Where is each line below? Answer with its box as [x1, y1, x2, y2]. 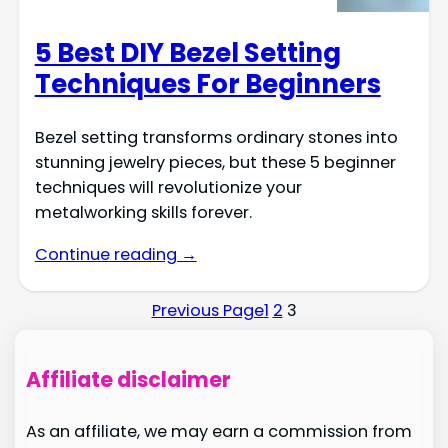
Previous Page [151, 298, 264, 322]
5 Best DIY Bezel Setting [34, 34, 341, 71]
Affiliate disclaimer [25, 364, 231, 394]
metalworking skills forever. [34, 201, 252, 225]
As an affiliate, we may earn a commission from [25, 420, 412, 444]
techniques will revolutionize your [34, 176, 302, 200]
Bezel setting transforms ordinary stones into [34, 126, 398, 150]
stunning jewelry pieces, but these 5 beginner [34, 151, 396, 175]
